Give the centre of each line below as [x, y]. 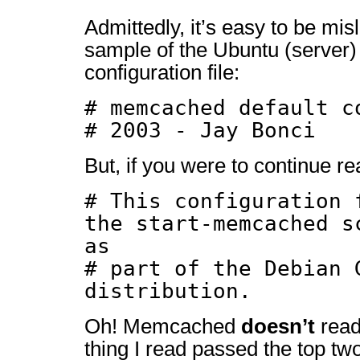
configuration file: [162, 72]
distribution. [168, 291]
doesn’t [278, 326]
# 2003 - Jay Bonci [200, 130]
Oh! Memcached [163, 326]
